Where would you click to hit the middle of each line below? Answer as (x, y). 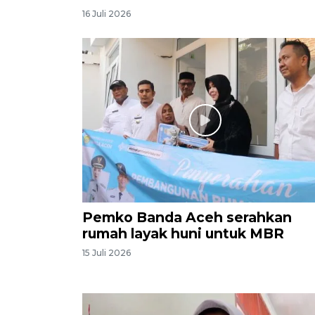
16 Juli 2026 (107, 14)
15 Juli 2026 (107, 253)
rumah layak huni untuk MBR (183, 233)
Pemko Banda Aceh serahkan (187, 217)
